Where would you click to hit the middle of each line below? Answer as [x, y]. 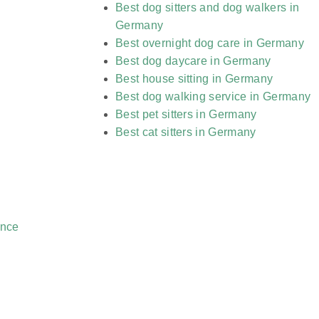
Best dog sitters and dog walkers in [208, 8]
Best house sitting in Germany [194, 79]
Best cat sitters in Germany [186, 132]
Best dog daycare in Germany [193, 61]
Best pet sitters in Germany [186, 115]
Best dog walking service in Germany [213, 97]
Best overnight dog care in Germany [210, 43]
